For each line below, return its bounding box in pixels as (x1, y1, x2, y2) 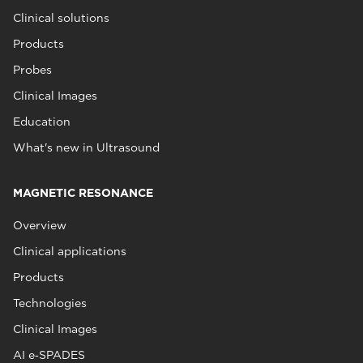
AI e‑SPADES (13, 348, 85, 361)
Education (13, 115, 70, 128)
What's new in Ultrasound (13, 141, 160, 154)
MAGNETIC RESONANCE (13, 186, 153, 199)
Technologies (13, 297, 87, 310)
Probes (13, 63, 52, 76)
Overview (13, 219, 66, 232)
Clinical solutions (13, 11, 109, 24)
